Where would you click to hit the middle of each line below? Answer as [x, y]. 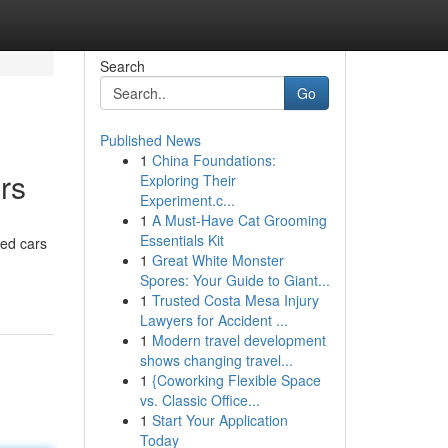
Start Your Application [219, 420]
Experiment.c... [187, 200]
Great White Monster [217, 260]
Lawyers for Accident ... [213, 320]
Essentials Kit [181, 240]
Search [122, 66]
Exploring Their [187, 180]
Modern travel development [238, 340]
